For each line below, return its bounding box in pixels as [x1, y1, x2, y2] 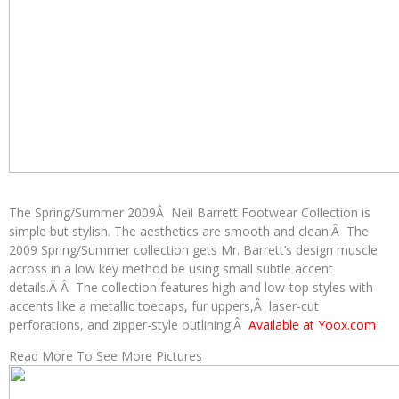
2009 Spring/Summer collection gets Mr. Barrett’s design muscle [9, 241, 378, 258]
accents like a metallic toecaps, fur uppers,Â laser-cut [9, 297, 319, 314]
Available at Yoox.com [248, 316, 376, 333]
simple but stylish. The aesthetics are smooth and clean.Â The [9, 223, 369, 240]
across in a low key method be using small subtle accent [9, 260, 333, 277]
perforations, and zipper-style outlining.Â [9, 316, 248, 333]
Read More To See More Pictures [9, 347, 202, 364]
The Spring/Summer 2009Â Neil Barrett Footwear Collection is [9, 204, 370, 221]
